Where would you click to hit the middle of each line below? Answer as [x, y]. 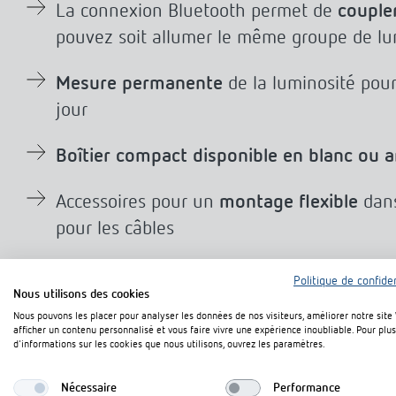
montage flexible [289, 202]
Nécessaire [88, 388]
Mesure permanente [142, 84]
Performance [306, 388]
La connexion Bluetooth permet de [194, 11]
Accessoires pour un [135, 202]
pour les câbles [115, 229]
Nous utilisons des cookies [81, 294]
